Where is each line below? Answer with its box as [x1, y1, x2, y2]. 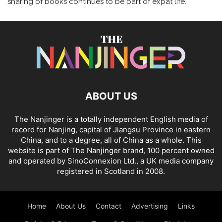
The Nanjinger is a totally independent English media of [14, 114, 208, 124]
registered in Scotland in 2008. [57, 166, 165, 176]
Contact [96, 201, 121, 210]
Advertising [131, 201, 168, 210]
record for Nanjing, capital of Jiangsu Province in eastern [11, 124, 211, 134]
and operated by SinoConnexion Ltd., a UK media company [8, 156, 214, 166]
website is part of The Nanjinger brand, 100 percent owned [7, 145, 215, 155]
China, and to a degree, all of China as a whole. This [20, 135, 202, 145]
